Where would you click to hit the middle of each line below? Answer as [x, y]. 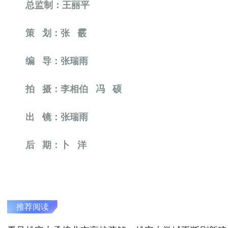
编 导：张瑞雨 [52, 61]
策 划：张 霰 [47, 33]
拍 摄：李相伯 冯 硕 [67, 89]
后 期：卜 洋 [48, 145]
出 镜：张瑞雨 [48, 117]
